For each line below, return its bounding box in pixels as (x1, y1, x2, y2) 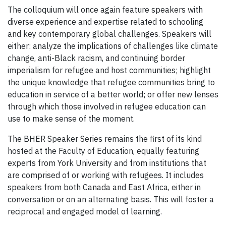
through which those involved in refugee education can (8, 101, 206, 111)
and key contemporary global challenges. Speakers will (8, 28, 211, 39)
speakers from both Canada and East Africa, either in (8, 182, 201, 192)
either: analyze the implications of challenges (8, 40, 174, 51)
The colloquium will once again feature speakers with (8, 4, 203, 15)
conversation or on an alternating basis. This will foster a (8, 194, 214, 204)
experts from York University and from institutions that (8, 157, 206, 168)
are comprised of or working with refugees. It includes (8, 169, 204, 180)
